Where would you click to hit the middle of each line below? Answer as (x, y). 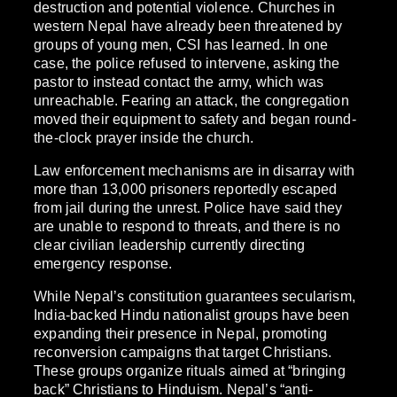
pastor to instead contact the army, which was (179, 82)
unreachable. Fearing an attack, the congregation (191, 101)
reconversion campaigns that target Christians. (183, 352)
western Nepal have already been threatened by (188, 26)
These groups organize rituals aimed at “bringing (190, 371)
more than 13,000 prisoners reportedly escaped (186, 189)
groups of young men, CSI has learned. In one (181, 45)
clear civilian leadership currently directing (170, 245)
